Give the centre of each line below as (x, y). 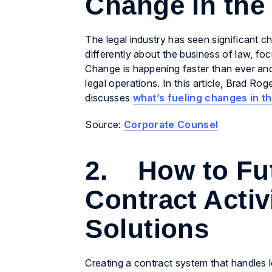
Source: (104, 125)
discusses (109, 98)
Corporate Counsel (171, 125)
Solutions (147, 229)
